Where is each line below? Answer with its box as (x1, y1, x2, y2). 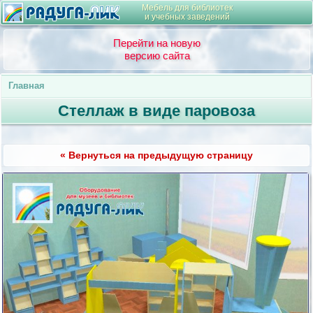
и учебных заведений (145, 12, 231, 22)
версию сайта (124, 50, 190, 61)
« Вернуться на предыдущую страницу (59, 150, 253, 161)
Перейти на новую (113, 37, 201, 49)
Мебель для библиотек (142, 3, 233, 13)
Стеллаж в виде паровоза (57, 101, 255, 119)
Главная (8, 81, 45, 92)
